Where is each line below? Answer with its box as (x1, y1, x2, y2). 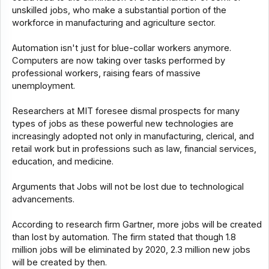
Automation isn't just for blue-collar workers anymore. (11, 43, 231, 54)
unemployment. (11, 80, 75, 92)
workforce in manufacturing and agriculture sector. (11, 17, 216, 29)
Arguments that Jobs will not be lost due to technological (11, 181, 244, 193)
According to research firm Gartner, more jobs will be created (11, 219, 262, 231)
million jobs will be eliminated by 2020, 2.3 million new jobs (11, 244, 250, 256)
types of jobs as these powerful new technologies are (11, 118, 234, 130)
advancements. (11, 194, 74, 205)
